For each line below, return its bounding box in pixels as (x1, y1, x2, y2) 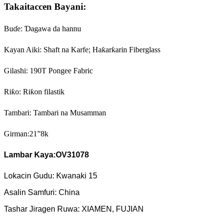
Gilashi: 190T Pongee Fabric (4, 66, 93, 75)
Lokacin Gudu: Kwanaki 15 (4, 171, 97, 180)
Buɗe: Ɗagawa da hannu (4, 24, 81, 33)
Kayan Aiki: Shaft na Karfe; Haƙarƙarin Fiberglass (4, 45, 160, 54)
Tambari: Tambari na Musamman (4, 108, 106, 117)
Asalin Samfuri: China (4, 188, 80, 197)
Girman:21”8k (4, 129, 48, 138)
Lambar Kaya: (4, 150, 56, 159)
